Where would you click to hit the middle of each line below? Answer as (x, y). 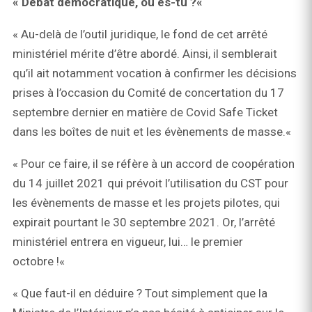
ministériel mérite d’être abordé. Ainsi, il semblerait (145, 54)
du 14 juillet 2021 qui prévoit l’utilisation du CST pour (150, 184)
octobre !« (40, 262)
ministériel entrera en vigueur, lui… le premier (128, 242)
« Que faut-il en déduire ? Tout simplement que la (140, 294)
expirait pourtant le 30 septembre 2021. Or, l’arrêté (144, 223)
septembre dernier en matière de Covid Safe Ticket (145, 112)
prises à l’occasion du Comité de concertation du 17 (148, 93)
